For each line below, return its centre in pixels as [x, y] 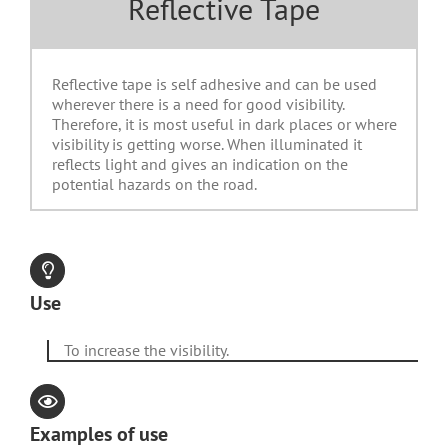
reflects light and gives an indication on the [200, 164]
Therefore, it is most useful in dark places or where [224, 124]
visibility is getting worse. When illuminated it [207, 144]
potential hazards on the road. [154, 184]
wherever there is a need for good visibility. [198, 104]
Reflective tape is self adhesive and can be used [214, 84]
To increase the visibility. [146, 350]
